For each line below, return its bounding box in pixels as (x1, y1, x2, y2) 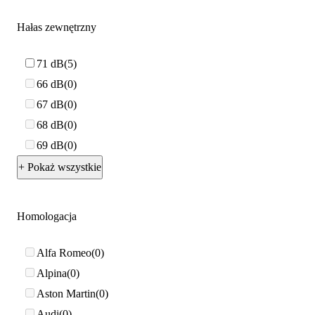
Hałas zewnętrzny (17, 21, 96, 34)
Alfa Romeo (37, 246, 91, 259)
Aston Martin (37, 287, 96, 300)
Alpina (37, 266, 67, 279)
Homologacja (17, 210, 77, 223)
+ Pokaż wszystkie (18, 161, 101, 174)
